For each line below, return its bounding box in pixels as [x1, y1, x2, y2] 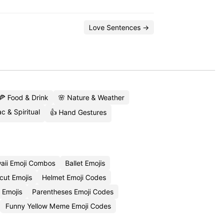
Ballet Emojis [65, 159, 105, 167]
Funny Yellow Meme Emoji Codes [5, 202, 111, 210]
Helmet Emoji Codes [41, 173, 106, 182]
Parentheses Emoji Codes [32, 187, 113, 196]
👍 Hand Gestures [49, 108, 107, 116]
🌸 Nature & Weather [58, 93, 124, 102]
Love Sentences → [89, 23, 149, 32]
